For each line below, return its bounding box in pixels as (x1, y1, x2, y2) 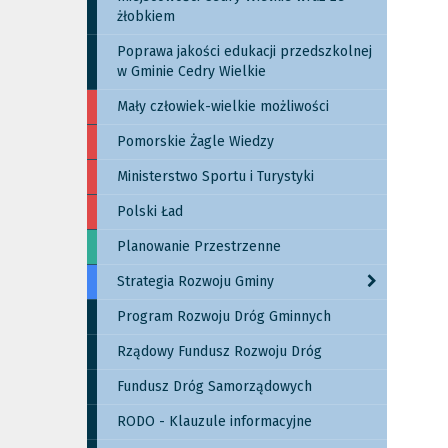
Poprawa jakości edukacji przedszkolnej (117, 43, 372, 60)
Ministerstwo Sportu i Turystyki (117, 168, 314, 185)
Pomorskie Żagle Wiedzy (117, 133, 274, 150)
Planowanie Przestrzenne (117, 238, 281, 255)
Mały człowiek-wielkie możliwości (117, 98, 329, 115)
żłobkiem (117, 8, 175, 25)
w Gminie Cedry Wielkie (117, 63, 266, 80)
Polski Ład (117, 203, 183, 220)
